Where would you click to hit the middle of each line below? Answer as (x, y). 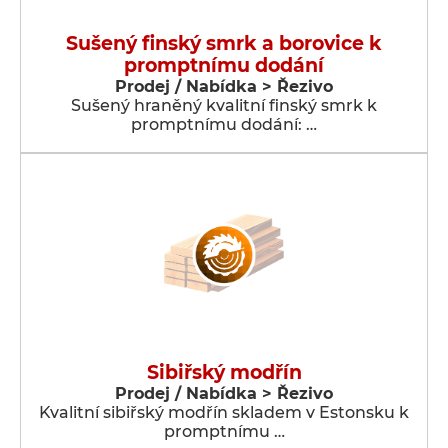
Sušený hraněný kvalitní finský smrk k (224, 105)
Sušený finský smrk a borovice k (224, 43)
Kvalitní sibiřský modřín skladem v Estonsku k (224, 412)
